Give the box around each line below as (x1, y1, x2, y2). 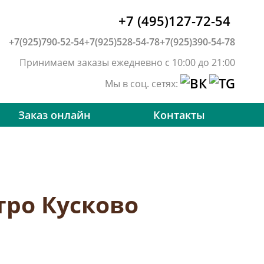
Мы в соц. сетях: (105, 77, 180, 90)
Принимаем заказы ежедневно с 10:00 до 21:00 (19, 56, 235, 69)
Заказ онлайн (18, 108, 91, 122)
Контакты (153, 108, 205, 122)
